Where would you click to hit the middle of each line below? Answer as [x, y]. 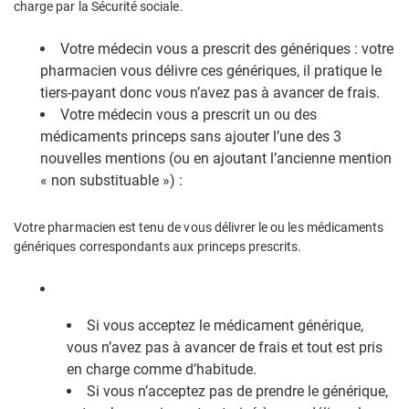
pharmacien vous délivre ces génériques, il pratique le [211, 71]
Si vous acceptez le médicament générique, [225, 326]
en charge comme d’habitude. [162, 370]
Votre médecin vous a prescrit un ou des [189, 115]
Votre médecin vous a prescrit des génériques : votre [227, 49]
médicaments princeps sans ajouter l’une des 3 [191, 137]
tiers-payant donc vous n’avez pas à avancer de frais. [210, 93]
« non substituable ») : [111, 181]
